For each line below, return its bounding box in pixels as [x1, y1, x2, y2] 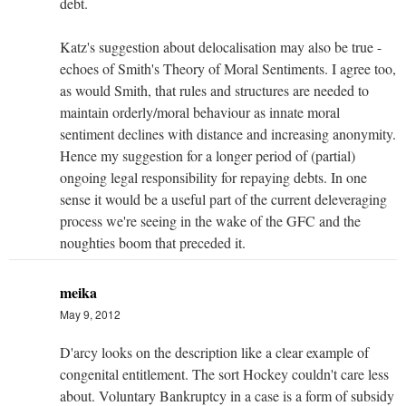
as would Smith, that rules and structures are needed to [60, 80, 369, 100]
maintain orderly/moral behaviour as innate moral [60, 101, 340, 121]
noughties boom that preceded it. [60, 232, 246, 252]
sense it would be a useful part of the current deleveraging [60, 188, 387, 208]
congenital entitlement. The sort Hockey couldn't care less [60, 363, 389, 383]
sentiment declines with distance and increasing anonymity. [60, 123, 396, 143]
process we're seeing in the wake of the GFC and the [60, 210, 361, 230]
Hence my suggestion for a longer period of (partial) [60, 145, 355, 165]
